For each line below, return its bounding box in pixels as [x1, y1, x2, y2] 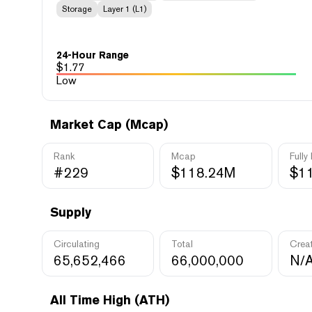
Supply [50, 205, 91, 219]
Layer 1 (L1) [103, 4, 146, 14]
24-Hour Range [56, 49, 129, 61]
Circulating [54, 238, 100, 249]
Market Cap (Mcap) [50, 117, 168, 132]
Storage [62, 4, 92, 14]
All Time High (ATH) [50, 292, 169, 307]
